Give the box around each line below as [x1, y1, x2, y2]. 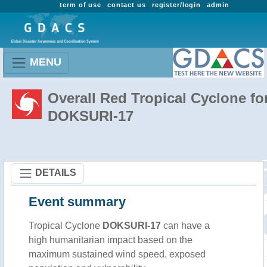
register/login [151, 1, 201, 8]
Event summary [29, 194, 126, 209]
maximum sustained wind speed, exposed [29, 249, 206, 259]
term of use [60, 1, 101, 8]
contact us [107, 1, 146, 8]
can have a [161, 221, 210, 231]
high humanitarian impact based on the [29, 235, 193, 245]
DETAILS [35, 167, 76, 178]
